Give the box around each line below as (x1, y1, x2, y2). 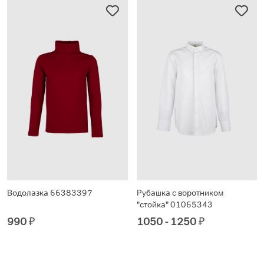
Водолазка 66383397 (7, 187, 93, 199)
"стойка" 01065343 (136, 199, 213, 210)
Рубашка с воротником (136, 187, 224, 199)
